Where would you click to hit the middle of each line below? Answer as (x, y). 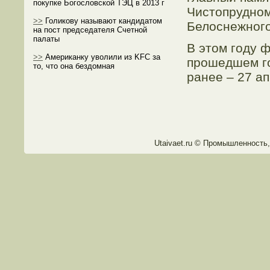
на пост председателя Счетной (90, 30)
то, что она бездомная (74, 66)
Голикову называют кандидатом (102, 21)
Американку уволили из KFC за (102, 57)
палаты (46, 39)
